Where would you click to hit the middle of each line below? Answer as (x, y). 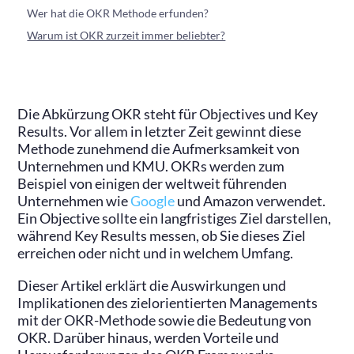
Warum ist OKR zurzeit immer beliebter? (126, 35)
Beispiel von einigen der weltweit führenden (153, 183)
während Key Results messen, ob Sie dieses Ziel (162, 235)
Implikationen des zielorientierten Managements (168, 303)
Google (154, 201)
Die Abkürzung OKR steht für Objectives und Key (168, 114)
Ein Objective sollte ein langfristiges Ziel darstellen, (175, 218)
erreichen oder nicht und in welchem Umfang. (156, 253)
